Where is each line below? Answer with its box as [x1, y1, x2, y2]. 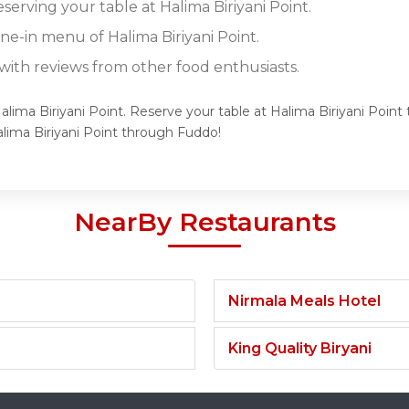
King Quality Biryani [228, 339, 372, 357]
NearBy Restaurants [73, 205, 336, 237]
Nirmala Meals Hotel [228, 291, 381, 309]
